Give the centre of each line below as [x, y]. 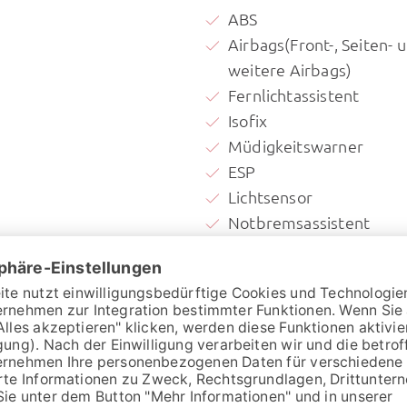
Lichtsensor [270, 197]
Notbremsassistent [299, 223]
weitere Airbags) [290, 70]
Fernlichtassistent [294, 95]
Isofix [248, 121]
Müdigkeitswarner [296, 146]
